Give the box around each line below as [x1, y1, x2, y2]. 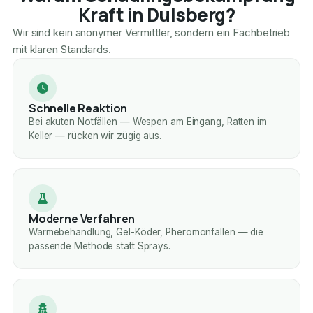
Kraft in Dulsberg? [78, 2, 235, 28]
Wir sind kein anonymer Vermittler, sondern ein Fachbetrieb [12, 26, 291, 40]
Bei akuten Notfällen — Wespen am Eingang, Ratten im [28, 116, 267, 128]
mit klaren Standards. [12, 43, 111, 57]
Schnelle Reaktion [28, 101, 128, 117]
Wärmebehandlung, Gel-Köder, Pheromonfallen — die [28, 226, 264, 238]
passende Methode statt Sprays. [28, 240, 170, 252]
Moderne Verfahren [28, 211, 136, 227]
